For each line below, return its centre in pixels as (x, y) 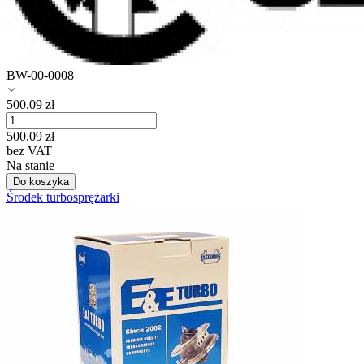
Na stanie (30, 166)
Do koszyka (41, 182)
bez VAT (29, 151)
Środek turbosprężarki (63, 197)
